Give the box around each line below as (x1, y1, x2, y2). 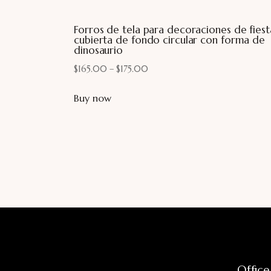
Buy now (74, 91, 111, 104)
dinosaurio (74, 43, 123, 57)
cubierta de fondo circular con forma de (74, 33, 266, 47)
